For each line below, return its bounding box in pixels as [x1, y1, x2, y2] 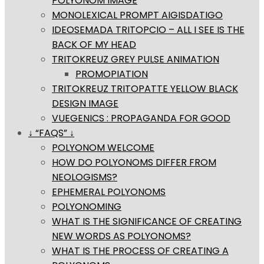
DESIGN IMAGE [52, 97, 118, 111]
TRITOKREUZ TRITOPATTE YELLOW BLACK [52, 82, 238, 96]
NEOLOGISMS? [52, 170, 117, 184]
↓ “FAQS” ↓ [28, 126, 74, 140]
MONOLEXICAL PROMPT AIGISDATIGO [52, 8, 223, 22]
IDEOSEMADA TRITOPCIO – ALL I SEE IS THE [52, 23, 245, 37]
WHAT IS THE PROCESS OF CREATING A [52, 244, 229, 258]
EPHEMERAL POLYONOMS [52, 185, 166, 199]
